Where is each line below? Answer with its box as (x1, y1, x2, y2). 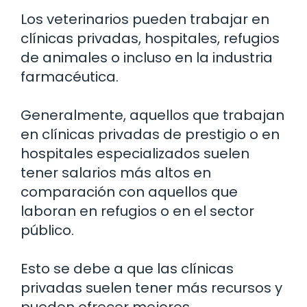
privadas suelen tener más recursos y (21, 278, 282, 297)
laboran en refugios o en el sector (21, 201, 254, 221)
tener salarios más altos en (21, 162, 211, 182)
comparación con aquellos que (21, 182, 238, 201)
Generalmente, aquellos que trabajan (21, 105, 284, 125)
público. (21, 220, 74, 240)
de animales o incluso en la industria (21, 47, 273, 67)
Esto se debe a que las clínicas (21, 258, 234, 278)
